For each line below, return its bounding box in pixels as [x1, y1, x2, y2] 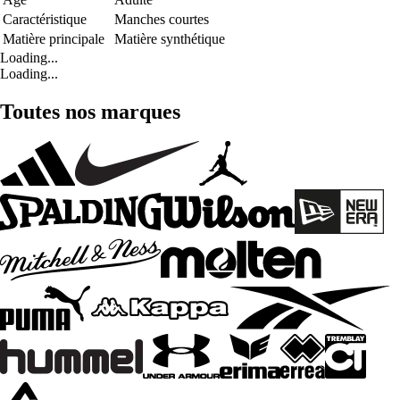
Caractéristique [3, 11, 87, 27]
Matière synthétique [114, 30, 225, 46]
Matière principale [3, 30, 104, 46]
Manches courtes [114, 11, 209, 27]
